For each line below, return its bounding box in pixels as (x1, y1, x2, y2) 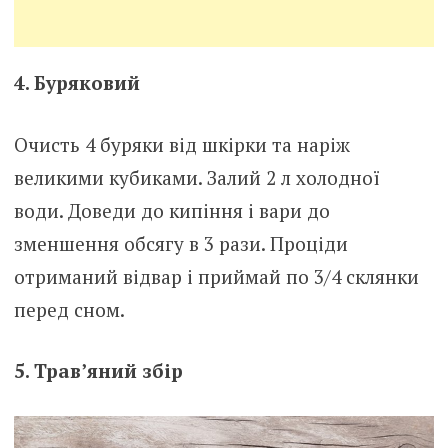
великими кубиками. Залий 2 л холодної (13, 164, 380, 190)
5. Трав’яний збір (13, 358, 183, 384)
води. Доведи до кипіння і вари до (13, 197, 330, 223)
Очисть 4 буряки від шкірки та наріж (13, 131, 350, 157)
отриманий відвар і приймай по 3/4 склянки (13, 263, 419, 289)
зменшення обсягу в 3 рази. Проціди (13, 230, 348, 256)
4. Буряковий (13, 70, 140, 96)
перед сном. (13, 296, 125, 322)
